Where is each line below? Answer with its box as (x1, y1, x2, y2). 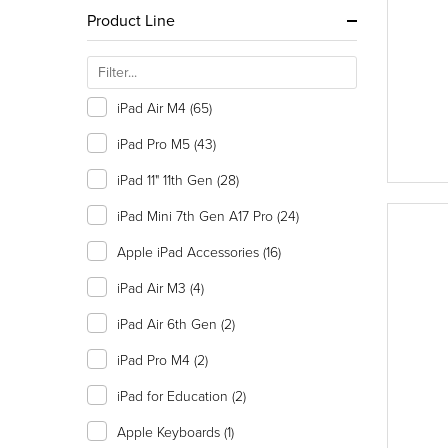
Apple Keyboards (117, 422, 224, 441)
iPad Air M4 (117, 98, 190, 117)
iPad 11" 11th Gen (117, 170, 217, 189)
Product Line (87, 9, 175, 31)
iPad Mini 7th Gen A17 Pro (117, 206, 277, 225)
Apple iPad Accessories (117, 242, 263, 261)
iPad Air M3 (117, 278, 190, 297)
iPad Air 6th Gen (117, 314, 221, 333)
